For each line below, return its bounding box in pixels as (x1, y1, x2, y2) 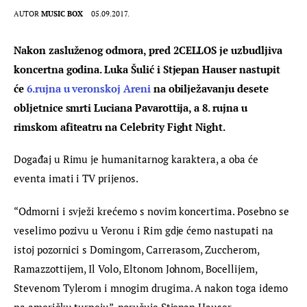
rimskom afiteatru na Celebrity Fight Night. (14, 119, 228, 134)
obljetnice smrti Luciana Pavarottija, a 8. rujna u (14, 100, 250, 114)
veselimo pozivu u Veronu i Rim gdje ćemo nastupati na (14, 223, 276, 237)
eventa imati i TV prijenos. (14, 171, 138, 186)
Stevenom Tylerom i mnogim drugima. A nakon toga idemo (14, 280, 291, 295)
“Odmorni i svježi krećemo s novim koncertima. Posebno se (14, 204, 292, 218)
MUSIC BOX (41, 8, 84, 19)
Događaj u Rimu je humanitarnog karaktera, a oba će (14, 152, 261, 167)
